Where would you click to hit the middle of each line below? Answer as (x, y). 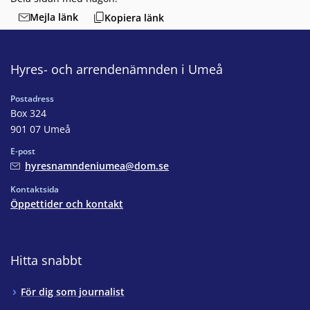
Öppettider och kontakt (67, 204)
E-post (23, 152)
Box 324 (28, 113)
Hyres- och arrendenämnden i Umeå (117, 70)
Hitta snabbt (46, 261)
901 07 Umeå (40, 129)
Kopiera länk (134, 17)
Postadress (32, 99)
